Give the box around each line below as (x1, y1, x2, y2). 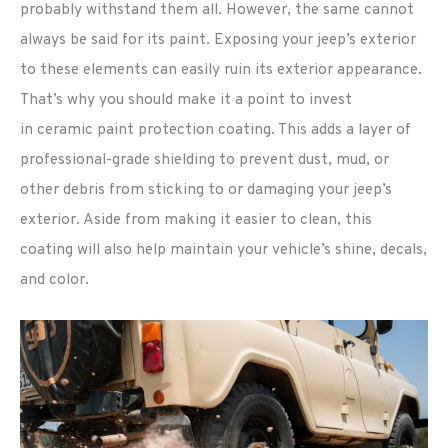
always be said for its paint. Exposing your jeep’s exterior (20, 30, 416, 51)
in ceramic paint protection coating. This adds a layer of (20, 120, 411, 141)
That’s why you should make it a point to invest (20, 90, 352, 111)
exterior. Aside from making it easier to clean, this (20, 210, 372, 231)
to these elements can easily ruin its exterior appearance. (20, 60, 422, 81)
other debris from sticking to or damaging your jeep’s (20, 180, 392, 201)
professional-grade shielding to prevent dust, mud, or (20, 150, 389, 171)
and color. (20, 270, 89, 291)
